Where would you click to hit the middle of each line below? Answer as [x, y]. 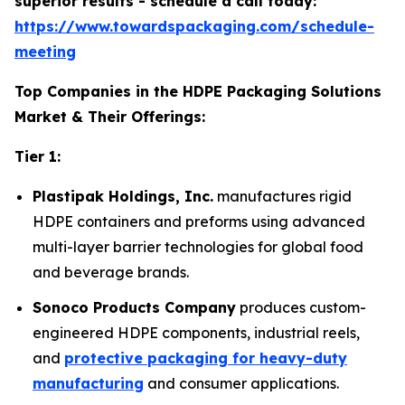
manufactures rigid [283, 197]
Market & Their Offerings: [110, 117]
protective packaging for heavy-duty [206, 358]
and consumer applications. [241, 384]
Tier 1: [38, 157]
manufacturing [88, 384]
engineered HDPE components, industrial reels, [196, 333]
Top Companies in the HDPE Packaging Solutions [198, 92]
